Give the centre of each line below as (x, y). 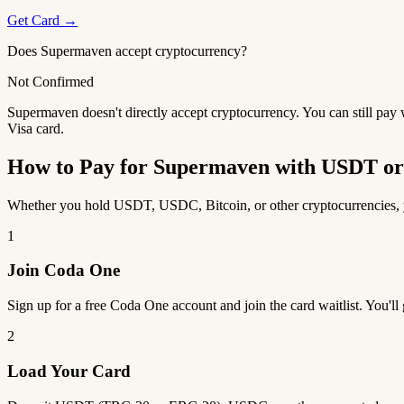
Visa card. (36, 128)
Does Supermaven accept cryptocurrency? (127, 50)
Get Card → (42, 20)
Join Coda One (64, 271)
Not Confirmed (50, 81)
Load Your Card (69, 371)
